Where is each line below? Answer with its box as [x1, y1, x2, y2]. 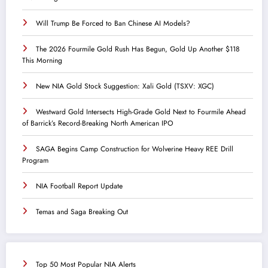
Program [22, 154, 48, 166]
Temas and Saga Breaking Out [36, 206, 128, 217]
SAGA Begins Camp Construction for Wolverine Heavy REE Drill [36, 143, 233, 154]
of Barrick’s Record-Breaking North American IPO [22, 117, 173, 129]
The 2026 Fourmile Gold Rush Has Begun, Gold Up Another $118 [36, 43, 240, 54]
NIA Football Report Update [36, 180, 123, 191]
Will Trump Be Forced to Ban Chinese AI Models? [36, 17, 190, 29]
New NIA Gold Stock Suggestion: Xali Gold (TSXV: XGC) [36, 80, 214, 92]
